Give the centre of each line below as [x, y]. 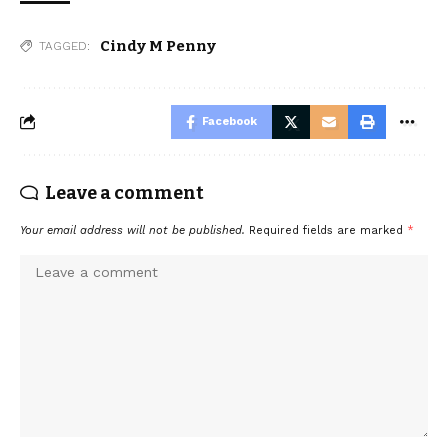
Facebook [229, 121]
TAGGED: [64, 45]
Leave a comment [124, 192]
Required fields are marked [328, 230]
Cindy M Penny [158, 45]
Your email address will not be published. [132, 230]
